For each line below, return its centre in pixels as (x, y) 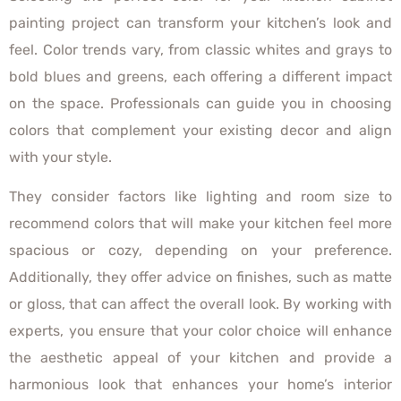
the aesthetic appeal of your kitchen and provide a (200, 357)
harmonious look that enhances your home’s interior (200, 384)
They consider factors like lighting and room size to (200, 196)
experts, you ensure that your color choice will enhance (200, 330)
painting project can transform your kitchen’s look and (200, 22)
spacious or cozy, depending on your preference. (200, 250)
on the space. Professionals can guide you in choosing (200, 103)
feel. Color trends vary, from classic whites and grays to (200, 49)
